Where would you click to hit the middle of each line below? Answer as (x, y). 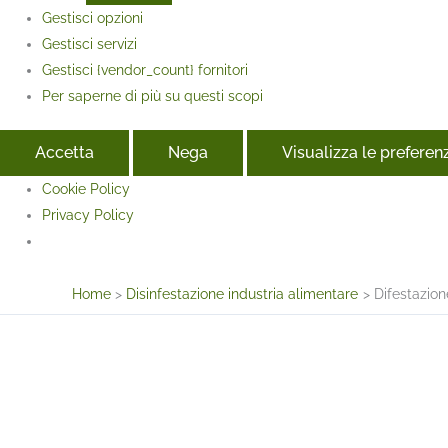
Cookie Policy (86, 188)
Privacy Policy (88, 214)
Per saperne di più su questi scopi (152, 95)
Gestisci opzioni (92, 17)
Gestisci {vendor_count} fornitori (145, 69)
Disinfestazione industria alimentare (242, 293)
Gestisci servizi (89, 43)
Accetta (64, 152)
